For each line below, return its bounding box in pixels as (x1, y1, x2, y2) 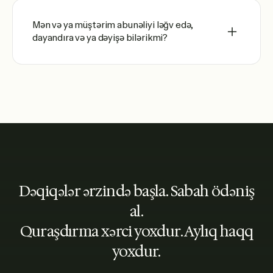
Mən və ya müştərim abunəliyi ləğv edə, (32, 19, 194, 31)
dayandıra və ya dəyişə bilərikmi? (32, 32, 168, 44)
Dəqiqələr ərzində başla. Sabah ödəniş (18, 182, 255, 201)
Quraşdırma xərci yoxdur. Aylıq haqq (19, 222, 253, 241)
